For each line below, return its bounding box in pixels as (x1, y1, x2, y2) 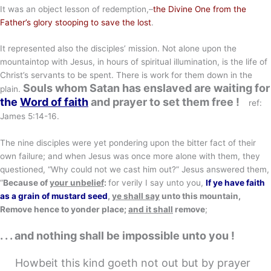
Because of (3, 178, 50, 188)
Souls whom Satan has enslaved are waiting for (23, 82, 270, 95)
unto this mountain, (160, 191, 241, 201)
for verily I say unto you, (108, 178, 206, 188)
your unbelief (50, 178, 104, 188)
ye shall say (112, 191, 160, 201)
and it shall (128, 204, 173, 215)
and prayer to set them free (88, 96, 233, 109)
